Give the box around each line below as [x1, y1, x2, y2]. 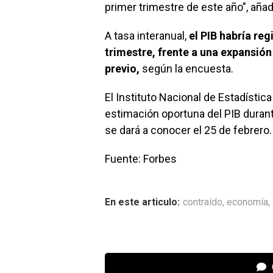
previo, [105, 62, 142, 75]
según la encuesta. [142, 62, 233, 75]
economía [227, 196, 268, 208]
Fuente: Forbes [105, 152, 177, 165]
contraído [183, 196, 222, 208]
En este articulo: [105, 196, 180, 208]
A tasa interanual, [105, 29, 189, 42]
